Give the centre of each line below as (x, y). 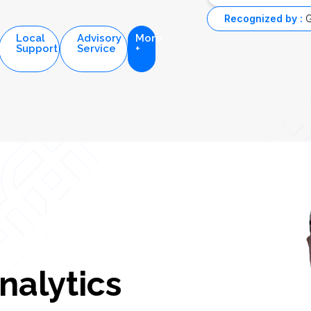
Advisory (99, 53)
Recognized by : (265, 34)
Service (96, 64)
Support (37, 64)
